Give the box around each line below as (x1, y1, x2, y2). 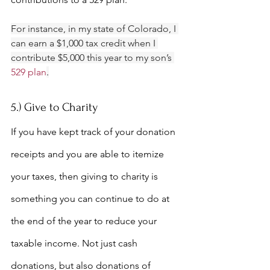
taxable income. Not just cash (11, 237, 140, 249)
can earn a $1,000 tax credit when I (11, 37, 158, 49)
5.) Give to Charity (11, 101, 98, 114)
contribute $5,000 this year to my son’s (11, 52, 174, 63)
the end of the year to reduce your (11, 215, 159, 227)
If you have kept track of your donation (11, 126, 178, 137)
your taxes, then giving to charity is (11, 171, 160, 182)
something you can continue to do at (11, 193, 172, 204)
